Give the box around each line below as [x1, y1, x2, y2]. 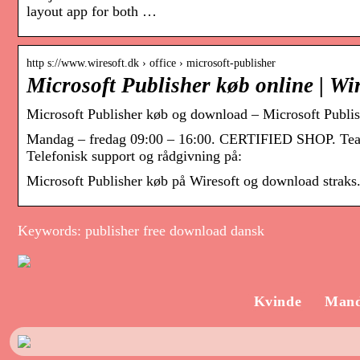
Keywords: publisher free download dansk [18, 223, 264, 239]
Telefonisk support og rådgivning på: [27, 148, 242, 165]
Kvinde [253, 293, 302, 310]
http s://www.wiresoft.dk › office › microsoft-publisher [27, 57, 276, 70]
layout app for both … [27, 3, 157, 20]
